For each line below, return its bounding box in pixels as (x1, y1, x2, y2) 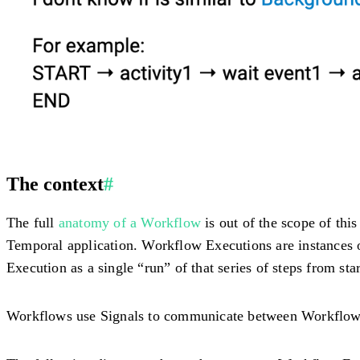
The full (6, 214, 59, 231)
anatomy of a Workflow (58, 214, 202, 231)
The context (6, 173, 104, 194)
